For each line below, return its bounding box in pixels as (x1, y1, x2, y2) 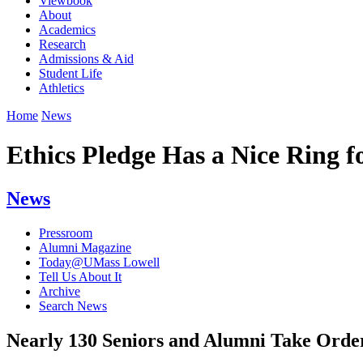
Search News (39, 298, 107, 313)
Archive (39, 284, 80, 298)
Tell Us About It (39, 269, 122, 284)
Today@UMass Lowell (39, 254, 160, 269)
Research (39, 36, 86, 51)
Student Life (39, 66, 102, 80)
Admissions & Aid (39, 51, 134, 66)
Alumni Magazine (39, 240, 131, 254)
